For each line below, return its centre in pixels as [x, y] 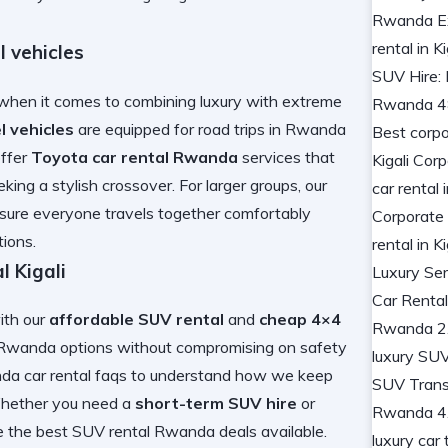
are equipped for [136, 128]
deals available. [271, 431]
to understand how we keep [230, 375]
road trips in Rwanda [272, 128]
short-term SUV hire [216, 403]
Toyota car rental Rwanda [134, 156]
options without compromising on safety [201, 347]
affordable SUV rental [136, 319]
